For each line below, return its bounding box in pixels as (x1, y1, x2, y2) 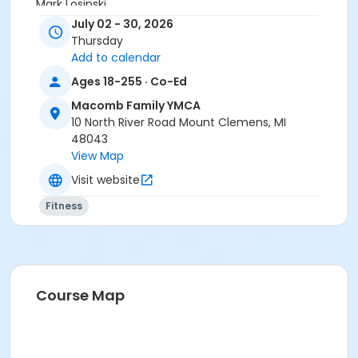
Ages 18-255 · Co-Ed (71, 73, 187, 89)
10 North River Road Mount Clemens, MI (71, 114, 286, 131)
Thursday (71, 33, 123, 50)
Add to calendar (71, 50, 161, 66)
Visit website (71, 171, 140, 188)
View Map (71, 148, 124, 165)
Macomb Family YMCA (71, 97, 201, 114)
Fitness (46, 199, 82, 213)
